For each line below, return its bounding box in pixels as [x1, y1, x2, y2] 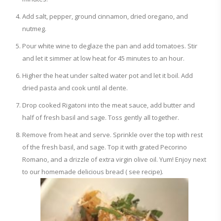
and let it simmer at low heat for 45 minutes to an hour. [22, 54, 184, 63]
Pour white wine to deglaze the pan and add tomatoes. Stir [22, 41, 197, 50]
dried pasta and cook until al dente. [22, 83, 128, 92]
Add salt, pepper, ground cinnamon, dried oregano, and [22, 12, 188, 21]
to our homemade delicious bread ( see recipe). [22, 167, 163, 176]
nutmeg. [22, 24, 46, 33]
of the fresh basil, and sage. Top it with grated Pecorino [22, 143, 187, 151]
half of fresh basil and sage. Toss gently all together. [22, 113, 179, 122]
